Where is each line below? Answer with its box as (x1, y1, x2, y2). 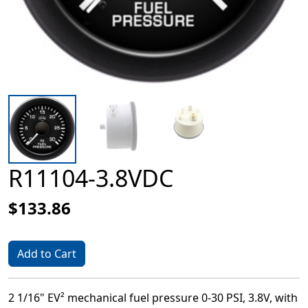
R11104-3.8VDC (8, 162, 173, 194)
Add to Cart (17, 245, 76, 261)
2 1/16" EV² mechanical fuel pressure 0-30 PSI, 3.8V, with (8, 289, 298, 305)
